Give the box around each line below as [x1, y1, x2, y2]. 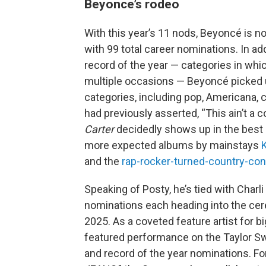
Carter [84, 123, 116, 135]
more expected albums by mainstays [84, 139, 261, 151]
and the [84, 155, 122, 167]
